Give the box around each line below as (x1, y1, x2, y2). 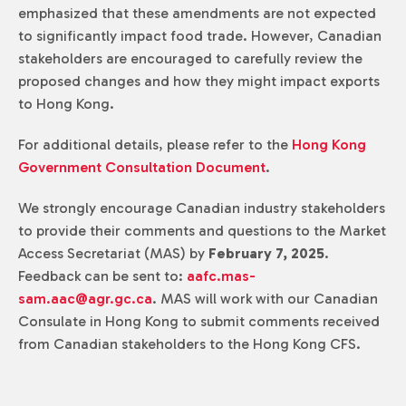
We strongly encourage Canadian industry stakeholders (18, 199, 385, 217)
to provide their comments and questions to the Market (18, 222, 386, 239)
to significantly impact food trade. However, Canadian (18, 27, 382, 44)
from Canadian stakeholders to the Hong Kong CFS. (18, 335, 361, 353)
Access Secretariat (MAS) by (18, 245, 205, 262)
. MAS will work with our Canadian (152, 290, 378, 307)
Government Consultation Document (18, 159, 266, 176)
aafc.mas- (187, 267, 256, 285)
